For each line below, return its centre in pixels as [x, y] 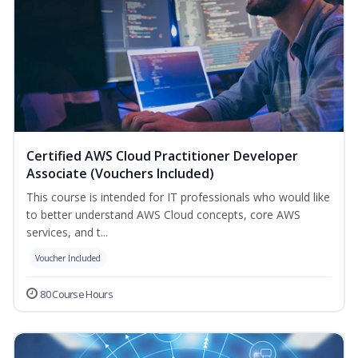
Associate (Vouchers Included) [120, 174]
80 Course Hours [76, 294]
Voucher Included [68, 259]
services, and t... [67, 233]
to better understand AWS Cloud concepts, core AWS [163, 215]
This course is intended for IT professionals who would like [178, 197]
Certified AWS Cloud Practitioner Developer [162, 156]
